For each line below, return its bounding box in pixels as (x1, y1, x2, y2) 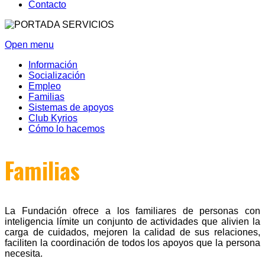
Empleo (28, 81, 61, 91)
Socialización (28, 70, 85, 80)
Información (28, 60, 77, 70)
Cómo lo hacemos (28, 124, 105, 134)
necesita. (5, 248, 43, 258)
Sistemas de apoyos (28, 102, 114, 112)
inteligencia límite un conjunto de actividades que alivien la (5, 216, 260, 227)
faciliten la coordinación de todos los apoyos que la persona (5, 237, 260, 248)
